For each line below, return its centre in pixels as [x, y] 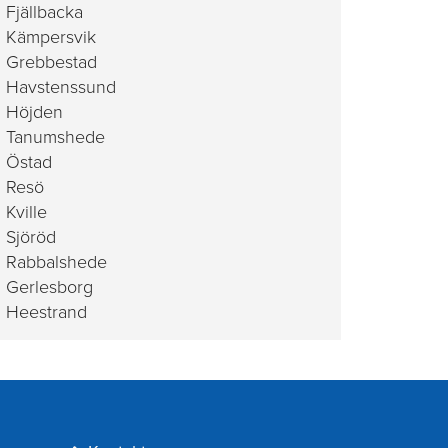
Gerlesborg [49, 287]
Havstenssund [61, 87]
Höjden [34, 112]
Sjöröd [31, 237]
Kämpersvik [51, 37]
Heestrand [46, 312]
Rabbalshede [56, 262]
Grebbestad [51, 62]
